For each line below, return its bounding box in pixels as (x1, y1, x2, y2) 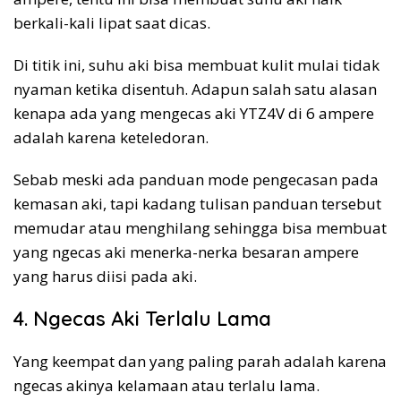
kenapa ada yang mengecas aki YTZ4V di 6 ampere (13, 102, 374, 124)
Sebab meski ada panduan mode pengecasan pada (13, 168, 379, 190)
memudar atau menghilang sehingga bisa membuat (13, 217, 387, 238)
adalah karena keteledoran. (13, 126, 209, 148)
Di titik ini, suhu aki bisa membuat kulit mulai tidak (13, 54, 380, 75)
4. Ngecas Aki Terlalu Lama (13, 305, 271, 331)
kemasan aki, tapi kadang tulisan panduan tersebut (13, 192, 381, 214)
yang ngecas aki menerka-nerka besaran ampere (13, 241, 359, 262)
